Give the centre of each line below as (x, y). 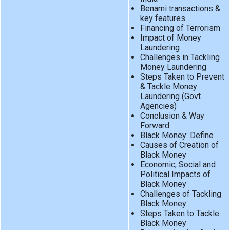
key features (162, 18)
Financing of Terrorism (180, 28)
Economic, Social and (178, 165)
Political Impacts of (175, 175)
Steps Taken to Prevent (182, 77)
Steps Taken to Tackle (179, 214)
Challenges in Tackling (180, 57)
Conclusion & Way (172, 116)
